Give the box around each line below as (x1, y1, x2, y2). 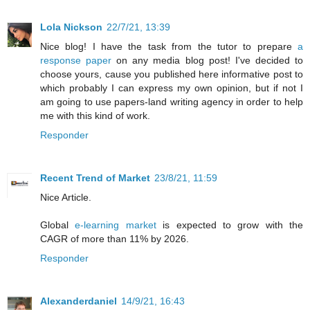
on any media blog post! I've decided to (111, 54, 304, 66)
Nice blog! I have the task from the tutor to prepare (40, 40, 298, 52)
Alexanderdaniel (40, 295, 117, 307)
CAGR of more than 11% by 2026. (40, 232, 189, 244)
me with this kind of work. (40, 109, 150, 121)
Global (40, 219, 75, 230)
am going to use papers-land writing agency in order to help (40, 95, 303, 107)
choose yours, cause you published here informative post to (40, 68, 303, 80)
